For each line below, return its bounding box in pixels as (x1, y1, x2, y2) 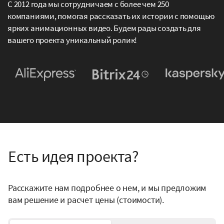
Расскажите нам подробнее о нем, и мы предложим (8, 181, 206, 193)
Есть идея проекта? (8, 146, 138, 166)
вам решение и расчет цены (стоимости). (8, 193, 164, 205)
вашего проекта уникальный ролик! (7, 34, 137, 45)
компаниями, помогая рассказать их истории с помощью (7, 10, 215, 21)
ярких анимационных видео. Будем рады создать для (7, 22, 201, 33)
